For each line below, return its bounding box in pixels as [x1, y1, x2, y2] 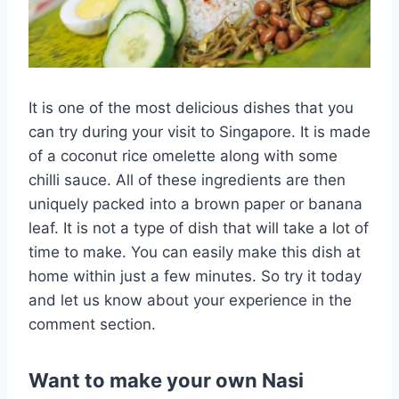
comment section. [28, 314, 156, 333]
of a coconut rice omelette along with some [28, 146, 338, 165]
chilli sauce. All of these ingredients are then [28, 170, 346, 189]
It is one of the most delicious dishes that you [28, 98, 354, 117]
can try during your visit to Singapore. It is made [28, 122, 370, 141]
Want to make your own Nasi [28, 368, 304, 392]
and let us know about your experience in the [28, 290, 352, 309]
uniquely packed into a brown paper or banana [28, 194, 362, 213]
